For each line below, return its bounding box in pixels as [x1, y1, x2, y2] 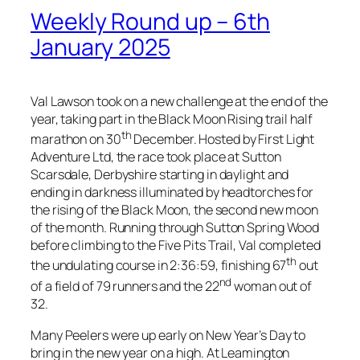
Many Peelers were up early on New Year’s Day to [31, 325, 306, 344]
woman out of [231, 277, 313, 296]
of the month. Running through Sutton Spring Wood [31, 219, 320, 237]
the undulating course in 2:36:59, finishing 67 [31, 256, 287, 275]
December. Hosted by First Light [131, 130, 315, 149]
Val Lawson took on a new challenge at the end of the [31, 92, 328, 111]
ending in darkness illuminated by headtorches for [31, 183, 314, 202]
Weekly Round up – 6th [31, 6, 270, 38]
